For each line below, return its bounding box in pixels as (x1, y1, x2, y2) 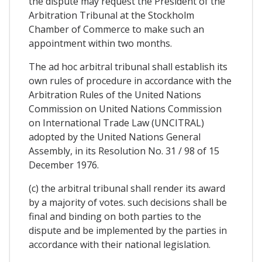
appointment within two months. (29, 36, 172, 50)
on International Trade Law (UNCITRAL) (29, 116, 204, 129)
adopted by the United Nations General (29, 130, 201, 143)
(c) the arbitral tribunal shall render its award (29, 181, 225, 195)
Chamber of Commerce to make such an (29, 22, 204, 36)
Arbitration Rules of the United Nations (29, 88, 201, 101)
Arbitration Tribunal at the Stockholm (29, 8, 194, 22)
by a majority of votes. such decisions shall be (29, 195, 227, 209)
